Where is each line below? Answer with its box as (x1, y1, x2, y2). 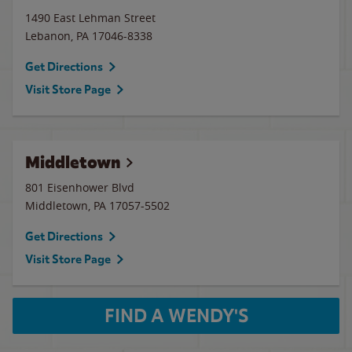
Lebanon (25, 28, 71, 43)
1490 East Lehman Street (25, 10, 156, 25)
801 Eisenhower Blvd (25, 180, 134, 195)
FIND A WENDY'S (104, 304, 248, 328)
